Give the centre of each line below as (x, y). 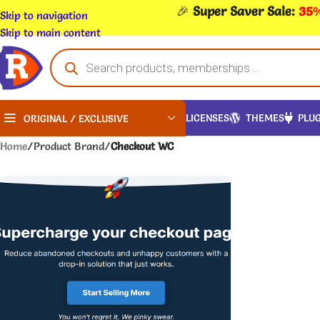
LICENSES (207, 117)
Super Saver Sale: (246, 11)
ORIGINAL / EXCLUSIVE (76, 118)
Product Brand (69, 146)
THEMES (265, 117)
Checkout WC (142, 146)
